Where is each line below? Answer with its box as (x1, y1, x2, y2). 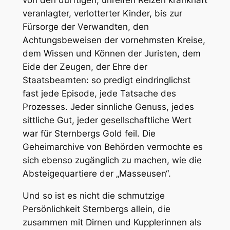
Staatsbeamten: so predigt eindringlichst (22, 74, 190, 85)
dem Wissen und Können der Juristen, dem (22, 48, 201, 59)
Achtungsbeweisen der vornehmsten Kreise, (22, 34, 205, 45)
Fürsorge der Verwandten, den (22, 21, 149, 32)
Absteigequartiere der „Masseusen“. (22, 168, 171, 179)
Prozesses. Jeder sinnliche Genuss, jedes (22, 101, 194, 112)
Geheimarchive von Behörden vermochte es (22, 141, 203, 152)
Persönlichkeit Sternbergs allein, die (22, 203, 170, 214)
